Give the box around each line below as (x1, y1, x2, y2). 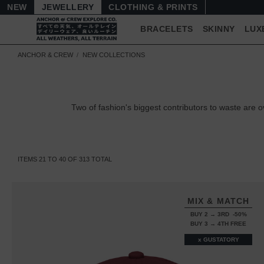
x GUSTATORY (197, 236, 239, 243)
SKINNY (202, 25, 235, 34)
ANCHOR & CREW (18, 51, 73, 58)
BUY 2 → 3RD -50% (190, 211, 247, 217)
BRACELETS (140, 25, 193, 34)
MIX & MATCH (187, 196, 250, 206)
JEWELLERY (41, 2, 94, 12)
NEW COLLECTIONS (82, 51, 145, 58)
